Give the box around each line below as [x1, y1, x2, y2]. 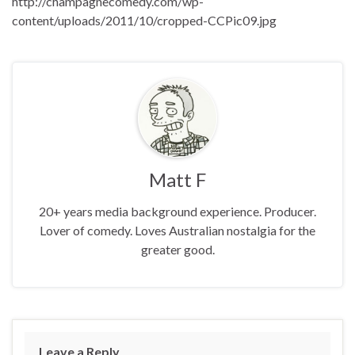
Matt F [149, 167, 206, 191]
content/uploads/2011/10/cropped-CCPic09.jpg [12, 12, 277, 28]
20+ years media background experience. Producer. [39, 203, 316, 219]
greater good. [140, 241, 215, 257]
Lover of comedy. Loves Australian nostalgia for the [40, 222, 315, 238]
